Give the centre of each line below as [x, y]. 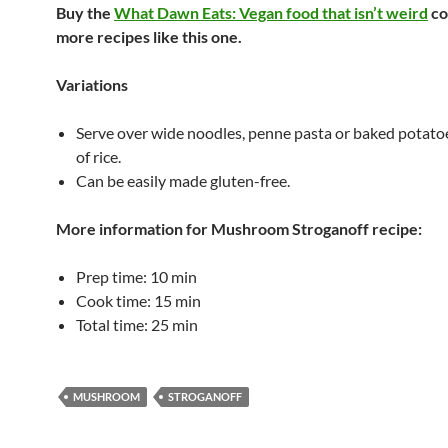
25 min [174, 324]
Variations [92, 84]
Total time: [113, 324]
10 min [173, 276]
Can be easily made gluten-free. [183, 180]
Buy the [85, 12]
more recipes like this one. [149, 36]
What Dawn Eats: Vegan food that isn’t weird [271, 12]
